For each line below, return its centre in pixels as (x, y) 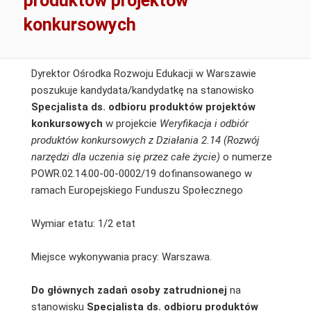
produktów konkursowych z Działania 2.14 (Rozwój (145, 140)
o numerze (247, 157)
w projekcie (132, 123)
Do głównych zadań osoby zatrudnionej (129, 290)
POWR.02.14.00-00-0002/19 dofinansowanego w (141, 173)
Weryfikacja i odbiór (204, 123)
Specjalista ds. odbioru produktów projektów (143, 107)
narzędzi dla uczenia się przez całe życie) (127, 157)
